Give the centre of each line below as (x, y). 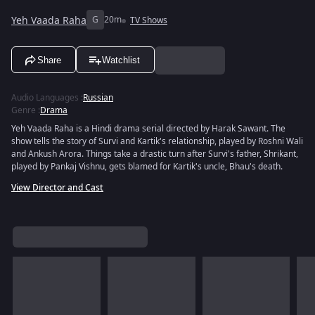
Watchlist (121, 60)
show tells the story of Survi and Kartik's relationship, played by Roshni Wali (157, 141)
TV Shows (149, 20)
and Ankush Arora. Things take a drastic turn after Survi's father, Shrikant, (155, 154)
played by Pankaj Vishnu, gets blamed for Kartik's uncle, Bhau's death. (147, 167)
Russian (98, 98)
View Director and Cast (57, 188)
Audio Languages (45, 98)
